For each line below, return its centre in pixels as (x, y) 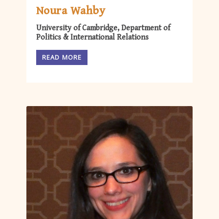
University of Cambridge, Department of (103, 28)
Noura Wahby (71, 11)
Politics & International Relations (92, 37)
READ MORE (62, 57)
